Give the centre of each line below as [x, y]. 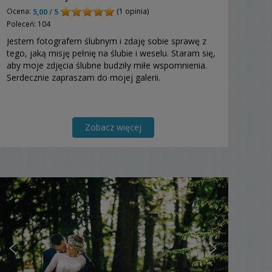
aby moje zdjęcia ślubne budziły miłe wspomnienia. [107, 65]
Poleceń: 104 [29, 24]
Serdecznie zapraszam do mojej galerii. [83, 77]
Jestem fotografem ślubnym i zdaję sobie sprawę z [107, 41]
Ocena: [20, 11]
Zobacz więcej [113, 127]
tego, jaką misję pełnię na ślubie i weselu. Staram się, [111, 53]
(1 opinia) [132, 11]
